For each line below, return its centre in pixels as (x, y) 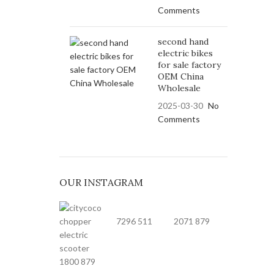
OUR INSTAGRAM (101, 182)
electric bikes (185, 53)
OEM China (180, 76)
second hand (183, 42)
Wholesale (179, 88)
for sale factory (189, 65)
